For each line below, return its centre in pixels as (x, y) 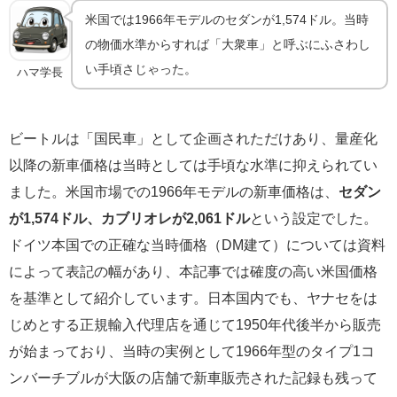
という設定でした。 (314, 218)
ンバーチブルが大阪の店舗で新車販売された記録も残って (193, 378)
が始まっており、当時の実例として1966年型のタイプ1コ (192, 351)
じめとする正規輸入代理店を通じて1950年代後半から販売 (195, 325)
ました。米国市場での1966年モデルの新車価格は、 (174, 192)
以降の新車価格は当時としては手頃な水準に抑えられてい (193, 165)
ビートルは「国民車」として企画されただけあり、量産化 (193, 139)
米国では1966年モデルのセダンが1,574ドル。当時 (227, 20)
